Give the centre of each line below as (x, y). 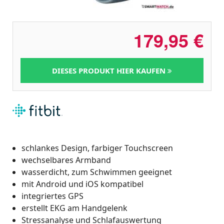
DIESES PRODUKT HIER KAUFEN (110, 70)
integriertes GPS (52, 196)
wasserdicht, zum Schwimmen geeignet (97, 172)
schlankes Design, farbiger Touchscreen (97, 148)
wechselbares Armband (66, 160)
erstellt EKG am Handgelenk (74, 208)
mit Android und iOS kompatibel (82, 184)
